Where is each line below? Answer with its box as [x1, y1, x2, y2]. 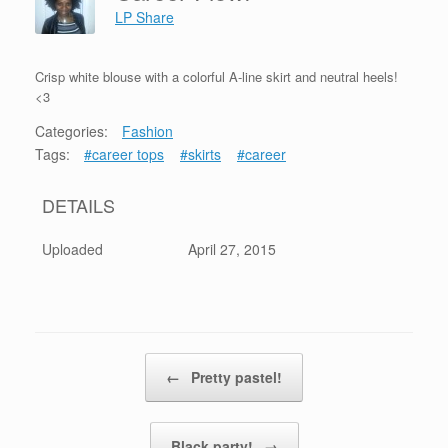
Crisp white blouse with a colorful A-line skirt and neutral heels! [35, 67, 398, 87]
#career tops [84, 144, 164, 165]
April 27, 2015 [187, 239, 276, 260]
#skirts [180, 144, 221, 165]
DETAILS [42, 192, 115, 219]
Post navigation [35, 353, 125, 373]
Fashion [122, 121, 173, 142]
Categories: [35, 121, 108, 142]
